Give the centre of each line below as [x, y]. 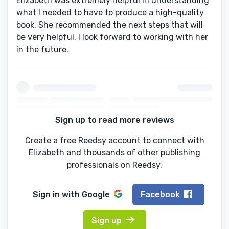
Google [96, 194]
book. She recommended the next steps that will [110, 25]
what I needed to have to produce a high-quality [110, 13]
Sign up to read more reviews [114, 120]
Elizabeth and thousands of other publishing [114, 153]
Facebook [160, 194]
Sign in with [57, 194]
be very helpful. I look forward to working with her [112, 37]
